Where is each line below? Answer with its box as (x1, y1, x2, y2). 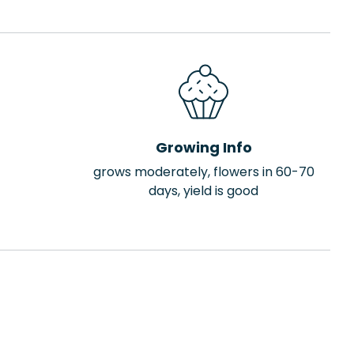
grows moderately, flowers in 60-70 (92, 163, 314, 181)
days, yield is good (149, 182, 258, 200)
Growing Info (155, 137, 252, 157)
